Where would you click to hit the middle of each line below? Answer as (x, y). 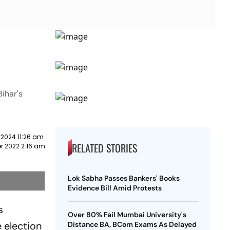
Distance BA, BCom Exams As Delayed (132, 224)
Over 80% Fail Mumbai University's (127, 215)
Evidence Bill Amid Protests (114, 188)
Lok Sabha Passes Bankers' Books (123, 178)
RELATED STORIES (104, 148)
